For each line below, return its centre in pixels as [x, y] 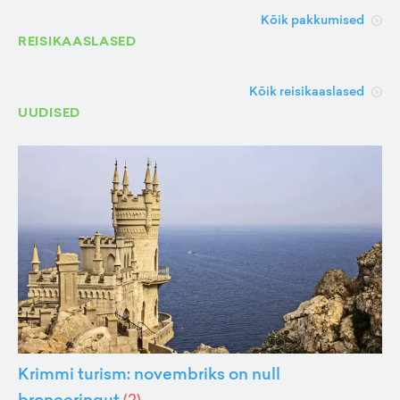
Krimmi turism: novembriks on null [149, 373]
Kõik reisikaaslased [307, 91]
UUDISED [49, 112]
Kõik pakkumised [312, 20]
